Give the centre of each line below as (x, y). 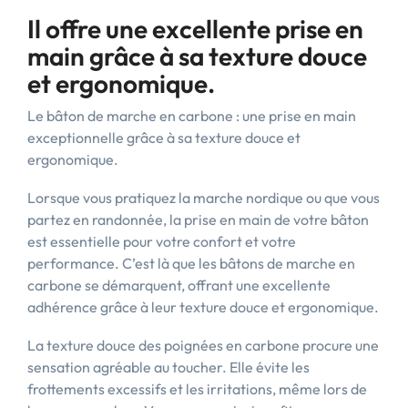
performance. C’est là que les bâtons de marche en (191, 263)
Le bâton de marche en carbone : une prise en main (192, 116)
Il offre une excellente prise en (195, 29)
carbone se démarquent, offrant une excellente (179, 285)
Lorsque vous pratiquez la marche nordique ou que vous (204, 198)
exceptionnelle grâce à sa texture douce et (164, 138)
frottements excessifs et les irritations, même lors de (197, 389)
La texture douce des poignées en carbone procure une (203, 345)
